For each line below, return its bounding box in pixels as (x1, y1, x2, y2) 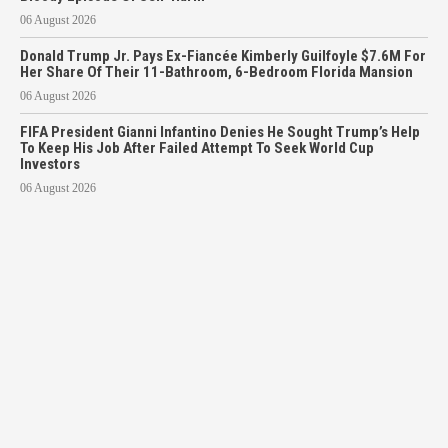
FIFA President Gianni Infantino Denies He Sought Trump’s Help (20, 122, 420, 141)
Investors (20, 154, 80, 173)
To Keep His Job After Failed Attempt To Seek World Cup (20, 138, 374, 157)
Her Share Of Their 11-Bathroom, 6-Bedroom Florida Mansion (20, 62, 413, 81)
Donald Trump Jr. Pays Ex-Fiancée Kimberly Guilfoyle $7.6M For (20, 46, 426, 65)
